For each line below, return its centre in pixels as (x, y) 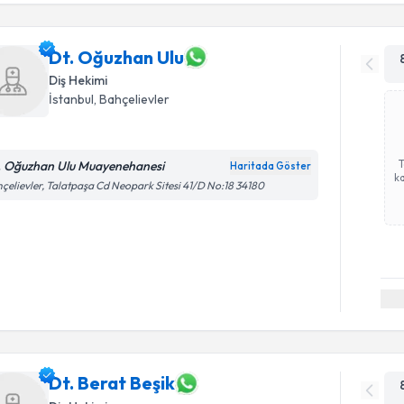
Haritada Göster (271, 166)
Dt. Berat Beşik (112, 383)
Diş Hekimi (78, 80)
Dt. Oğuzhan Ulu (117, 57)
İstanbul (72, 99)
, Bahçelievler (132, 99)
